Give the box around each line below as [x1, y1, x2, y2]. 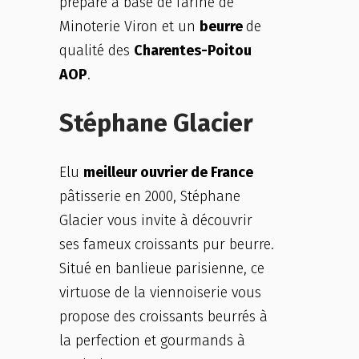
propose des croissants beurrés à [59, 308, 268, 325]
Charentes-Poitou [134, 42, 252, 59]
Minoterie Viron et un [59, 18, 200, 35]
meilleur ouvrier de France [83, 163, 253, 181]
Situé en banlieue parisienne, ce [59, 260, 264, 277]
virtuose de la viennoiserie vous [59, 284, 261, 301]
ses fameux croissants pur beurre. [59, 236, 274, 253]
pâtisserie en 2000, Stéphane [59, 188, 240, 205]
